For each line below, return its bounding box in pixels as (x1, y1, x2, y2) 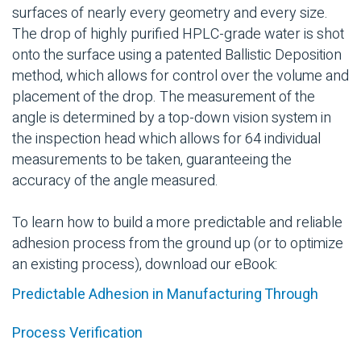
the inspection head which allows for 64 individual (12, 128, 321, 151)
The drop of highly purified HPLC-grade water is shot (12, 23, 344, 46)
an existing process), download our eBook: (12, 253, 277, 276)
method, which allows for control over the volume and (12, 65, 349, 88)
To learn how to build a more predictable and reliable (12, 211, 342, 234)
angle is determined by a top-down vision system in (12, 107, 331, 130)
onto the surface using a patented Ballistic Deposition (12, 44, 342, 67)
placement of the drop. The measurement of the (12, 86, 315, 109)
